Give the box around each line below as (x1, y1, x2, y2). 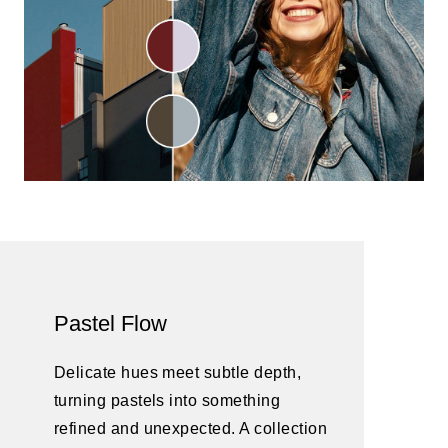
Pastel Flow (53, 310, 167, 336)
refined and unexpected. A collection (53, 419, 328, 437)
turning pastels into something (53, 391, 281, 409)
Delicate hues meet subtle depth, (53, 363, 302, 381)
